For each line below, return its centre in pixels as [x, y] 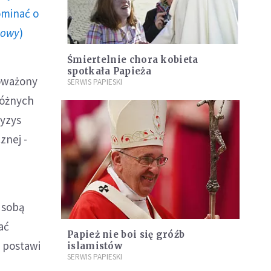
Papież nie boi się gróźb [126, 234]
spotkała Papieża [109, 71]
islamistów [95, 246]
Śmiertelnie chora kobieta [133, 60]
